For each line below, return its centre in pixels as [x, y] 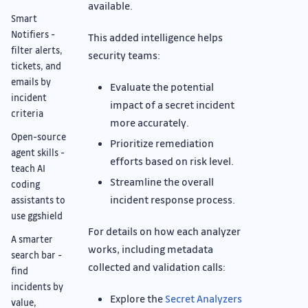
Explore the [137, 298]
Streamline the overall [162, 181]
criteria [27, 113]
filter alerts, [37, 49]
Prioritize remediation [162, 143]
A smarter [32, 239]
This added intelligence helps [155, 37]
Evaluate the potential [162, 86]
